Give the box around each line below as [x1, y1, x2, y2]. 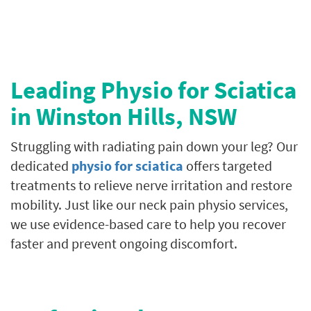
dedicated [10, 157, 72, 174]
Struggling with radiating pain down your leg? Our [10, 137, 298, 155]
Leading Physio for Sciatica [10, 75, 296, 106]
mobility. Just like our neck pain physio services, [10, 196, 288, 213]
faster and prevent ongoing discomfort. [10, 235, 237, 252]
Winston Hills [36, 101, 176, 132]
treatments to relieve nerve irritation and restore [10, 176, 292, 194]
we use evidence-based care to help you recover [10, 215, 286, 233]
